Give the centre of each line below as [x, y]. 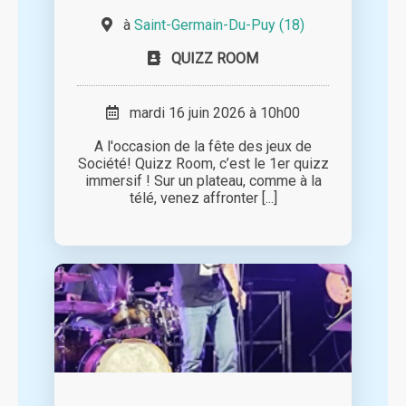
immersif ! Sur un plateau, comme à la [203, 181]
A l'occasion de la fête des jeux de [203, 147]
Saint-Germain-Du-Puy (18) [219, 25]
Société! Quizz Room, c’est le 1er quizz [203, 164]
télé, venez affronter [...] [203, 198]
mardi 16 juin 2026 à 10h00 [209, 113]
